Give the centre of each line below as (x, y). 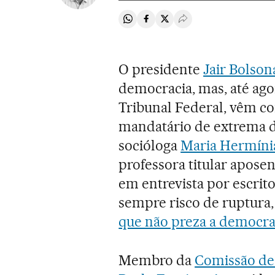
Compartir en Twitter (208, 24)
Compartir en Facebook (196, 24)
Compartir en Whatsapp (178, 24)
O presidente (161, 69)
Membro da (157, 260)
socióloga (150, 145)
